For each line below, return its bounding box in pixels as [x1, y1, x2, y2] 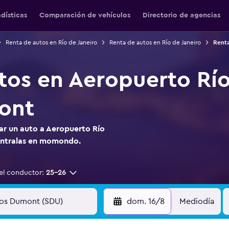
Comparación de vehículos [39, 12, 130, 19]
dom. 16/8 [126, 197, 165, 205]
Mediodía [179, 197, 214, 205]
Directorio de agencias [143, 12, 220, 19]
